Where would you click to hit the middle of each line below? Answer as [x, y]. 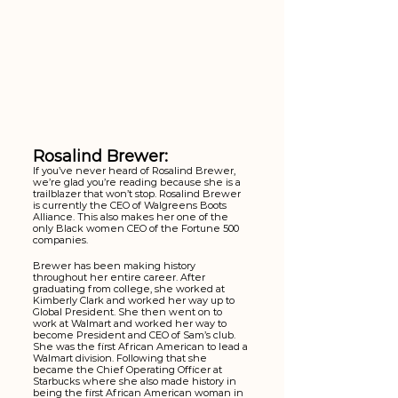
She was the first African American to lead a [142, 347]
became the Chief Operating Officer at [129, 370]
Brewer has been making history [115, 266]
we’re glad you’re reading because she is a [138, 183]
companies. [62, 240]
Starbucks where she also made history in [136, 382]
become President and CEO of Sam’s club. [135, 335]
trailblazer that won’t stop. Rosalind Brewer [138, 194]
